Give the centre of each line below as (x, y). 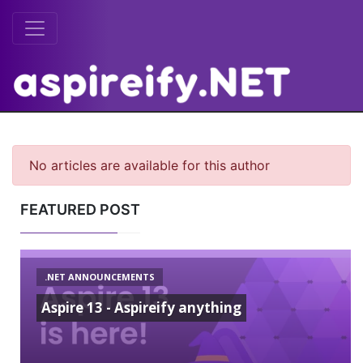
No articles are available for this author (149, 165)
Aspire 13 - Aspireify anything (141, 307)
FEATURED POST (80, 209)
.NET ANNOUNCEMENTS (100, 276)
